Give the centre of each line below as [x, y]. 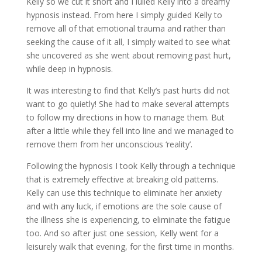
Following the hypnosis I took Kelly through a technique [131, 166]
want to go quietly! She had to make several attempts [127, 104]
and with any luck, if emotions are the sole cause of [124, 206]
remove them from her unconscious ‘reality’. [109, 144]
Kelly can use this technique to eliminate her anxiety [124, 192]
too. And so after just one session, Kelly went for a [122, 233]
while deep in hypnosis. [69, 68]
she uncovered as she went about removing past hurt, [128, 55]
